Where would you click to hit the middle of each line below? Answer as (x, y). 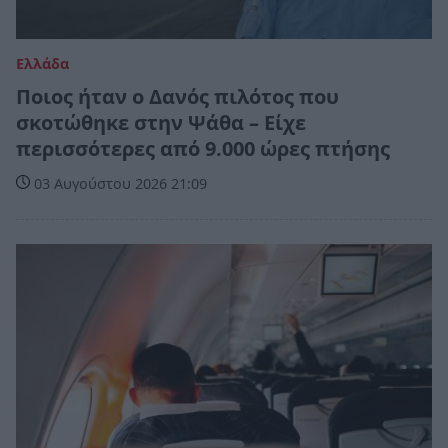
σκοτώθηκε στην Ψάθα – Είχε (161, 123)
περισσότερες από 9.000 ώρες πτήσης (203, 149)
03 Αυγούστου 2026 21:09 (118, 184)
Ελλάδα (42, 64)
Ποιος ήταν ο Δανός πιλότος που (177, 97)
